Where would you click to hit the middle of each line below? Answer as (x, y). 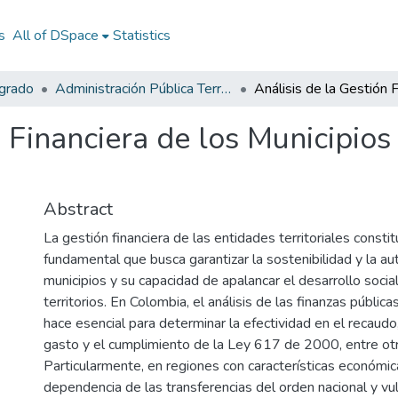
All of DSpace (55, 36)
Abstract (78, 209)
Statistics (141, 36)
